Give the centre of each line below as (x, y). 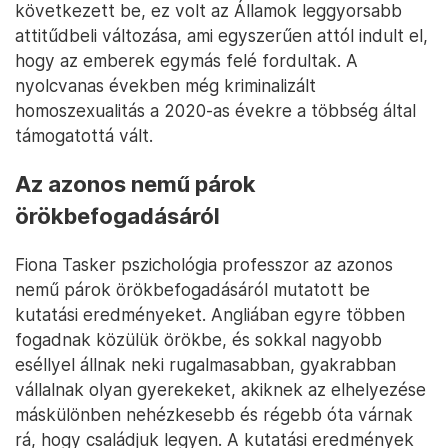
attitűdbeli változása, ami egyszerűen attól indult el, (221, 36)
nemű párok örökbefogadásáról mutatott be (192, 290)
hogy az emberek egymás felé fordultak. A (186, 61)
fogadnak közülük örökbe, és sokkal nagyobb (198, 340)
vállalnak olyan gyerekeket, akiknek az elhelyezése (220, 390)
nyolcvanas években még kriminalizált (165, 86)
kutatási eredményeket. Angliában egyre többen (210, 315)
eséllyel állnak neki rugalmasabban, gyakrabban (205, 365)
